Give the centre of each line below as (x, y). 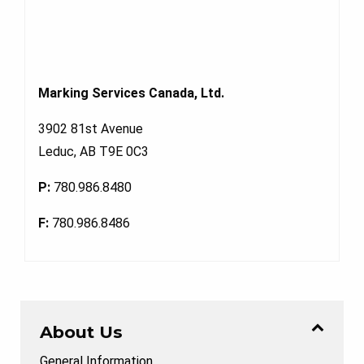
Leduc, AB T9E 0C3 (93, 151)
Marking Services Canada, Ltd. (131, 93)
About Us (81, 331)
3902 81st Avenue (91, 128)
